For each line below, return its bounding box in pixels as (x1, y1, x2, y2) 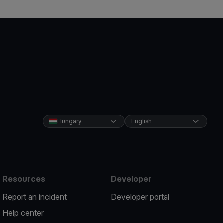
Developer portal (111, 192, 169, 202)
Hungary (57, 117, 81, 125)
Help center (2, 208, 44, 218)
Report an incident (2, 192, 67, 202)
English (131, 117, 152, 125)
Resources (2, 174, 46, 184)
